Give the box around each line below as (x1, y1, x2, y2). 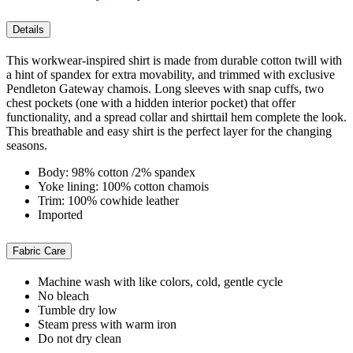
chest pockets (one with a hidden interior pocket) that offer (6, 96, 295, 110)
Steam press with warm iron (38, 318, 176, 332)
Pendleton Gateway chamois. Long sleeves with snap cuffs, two (6, 82, 324, 96)
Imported (38, 208, 83, 222)
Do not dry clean (38, 332, 121, 346)
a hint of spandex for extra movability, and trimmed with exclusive (6, 68, 335, 82)
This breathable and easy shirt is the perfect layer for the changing (6, 124, 332, 139)
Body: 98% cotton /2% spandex (38, 165, 195, 180)
